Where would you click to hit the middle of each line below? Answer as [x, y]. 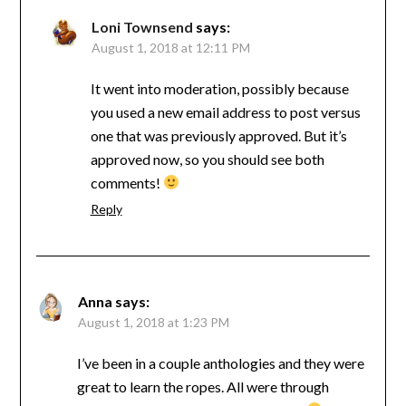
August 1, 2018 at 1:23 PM [153, 322]
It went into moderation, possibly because [219, 88]
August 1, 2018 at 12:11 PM [170, 47]
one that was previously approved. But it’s [218, 135]
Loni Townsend [142, 26]
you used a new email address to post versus [225, 111]
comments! [126, 182]
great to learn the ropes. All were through [203, 386]
